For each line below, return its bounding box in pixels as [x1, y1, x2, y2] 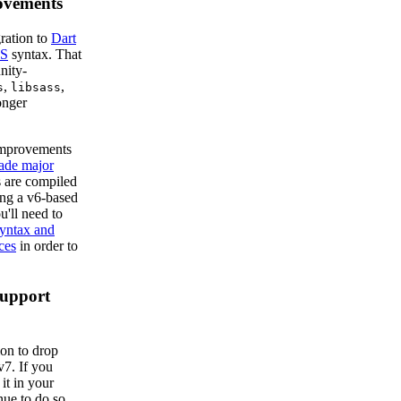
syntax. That [8, 46, 81, 62]
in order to [16, 237, 78, 253]
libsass [11, 80, 61, 94]
